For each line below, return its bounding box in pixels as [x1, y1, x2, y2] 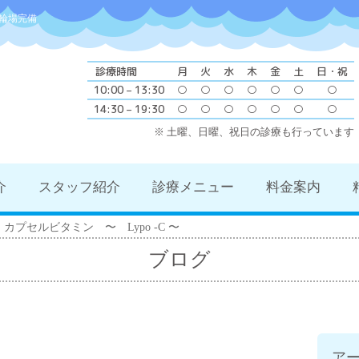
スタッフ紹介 [38, 179, 120, 196]
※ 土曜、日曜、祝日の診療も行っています [154, 126, 354, 139]
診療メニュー [152, 179, 234, 196]
